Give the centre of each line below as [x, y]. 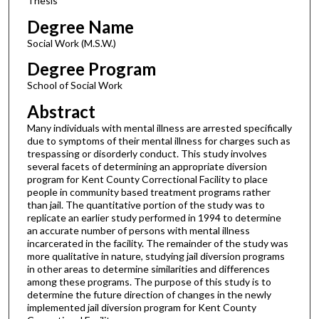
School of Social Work [74, 85]
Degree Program [91, 69]
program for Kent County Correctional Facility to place [147, 179]
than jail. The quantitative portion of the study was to [146, 205]
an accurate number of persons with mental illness [138, 231]
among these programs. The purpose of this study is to [149, 282]
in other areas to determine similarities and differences [148, 269]
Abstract [61, 112]
